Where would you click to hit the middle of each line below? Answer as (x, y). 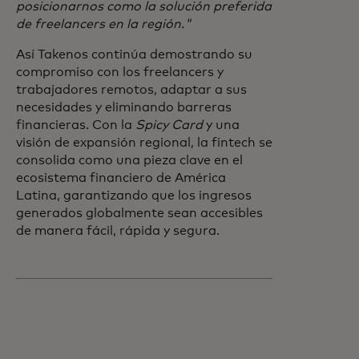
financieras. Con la (76, 125)
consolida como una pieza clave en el (129, 160)
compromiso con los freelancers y (120, 72)
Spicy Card (169, 125)
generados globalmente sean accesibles (139, 213)
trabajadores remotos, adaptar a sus (131, 90)
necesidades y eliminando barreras (124, 107)
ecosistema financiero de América (121, 178)
